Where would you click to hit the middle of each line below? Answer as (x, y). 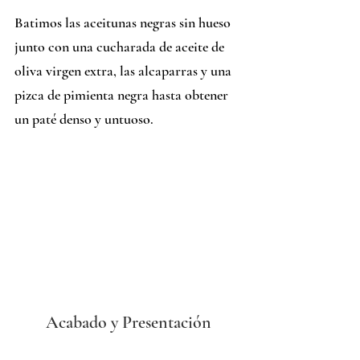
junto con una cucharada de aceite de (121, 47)
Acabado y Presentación (129, 322)
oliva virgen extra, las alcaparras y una (125, 71)
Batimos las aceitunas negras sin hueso (124, 23)
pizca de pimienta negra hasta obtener (123, 95)
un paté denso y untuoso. (84, 119)
